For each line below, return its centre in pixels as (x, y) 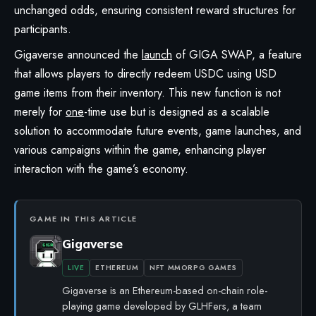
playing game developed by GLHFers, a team (162, 305)
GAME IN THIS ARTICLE (84, 218)
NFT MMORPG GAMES (193, 267)
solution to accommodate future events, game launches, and (158, 130)
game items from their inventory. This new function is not (147, 92)
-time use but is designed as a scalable (177, 111)
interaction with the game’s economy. (101, 169)
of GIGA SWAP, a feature (237, 54)
